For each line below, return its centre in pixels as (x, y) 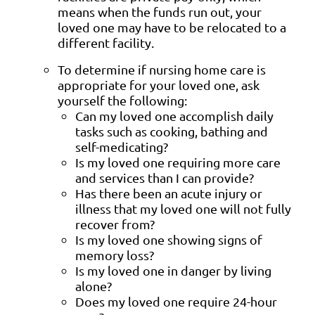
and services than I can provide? (165, 177)
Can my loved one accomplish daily (174, 115)
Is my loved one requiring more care (178, 162)
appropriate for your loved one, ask (159, 84)
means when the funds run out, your (160, 11)
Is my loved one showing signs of (169, 239)
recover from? (115, 224)
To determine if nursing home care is (162, 69)
